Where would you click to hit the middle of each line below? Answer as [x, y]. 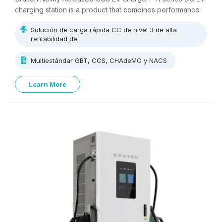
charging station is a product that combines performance [107, 10]
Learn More [48, 84]
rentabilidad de [54, 39]
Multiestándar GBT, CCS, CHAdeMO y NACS [99, 60]
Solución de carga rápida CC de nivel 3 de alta [104, 30]
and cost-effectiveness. [54, 21]
